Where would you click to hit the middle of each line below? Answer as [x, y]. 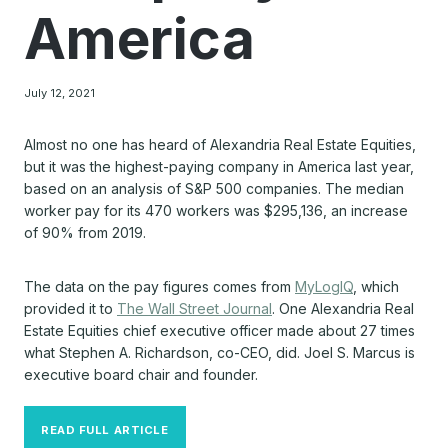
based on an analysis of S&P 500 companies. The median [214, 188]
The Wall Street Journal [194, 308]
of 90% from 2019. [85, 232]
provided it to [70, 308]
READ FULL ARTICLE [105, 429]
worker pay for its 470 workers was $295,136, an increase [216, 210]
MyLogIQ [324, 286]
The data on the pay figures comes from [159, 286]
